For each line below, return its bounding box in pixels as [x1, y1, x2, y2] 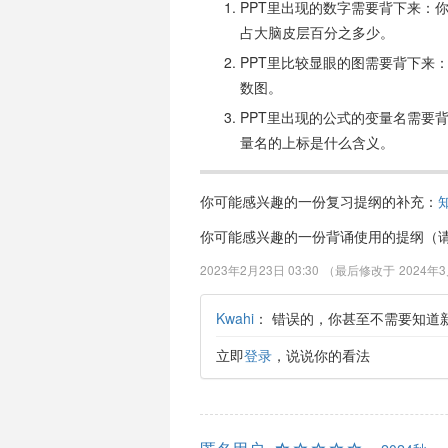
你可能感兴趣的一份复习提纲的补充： [199, 191, 438, 211]
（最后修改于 [322, 261, 395, 278]
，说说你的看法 [271, 345, 370, 365]
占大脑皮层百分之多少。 [239, 22, 394, 42]
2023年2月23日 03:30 [199, 261, 319, 278]
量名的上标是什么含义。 [239, 132, 394, 152]
